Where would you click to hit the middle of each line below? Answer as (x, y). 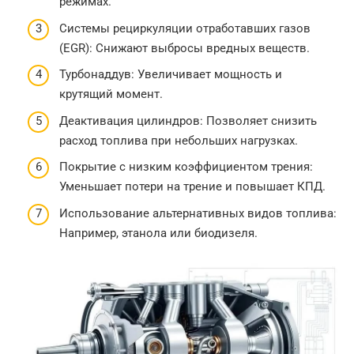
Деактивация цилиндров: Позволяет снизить (188, 121)
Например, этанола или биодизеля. (158, 233)
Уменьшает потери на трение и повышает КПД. (192, 186)
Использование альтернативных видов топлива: (198, 213)
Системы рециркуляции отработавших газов (185, 28)
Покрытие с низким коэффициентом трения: (186, 167)
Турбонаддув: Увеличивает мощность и (171, 74)
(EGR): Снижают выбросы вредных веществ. (185, 48)
